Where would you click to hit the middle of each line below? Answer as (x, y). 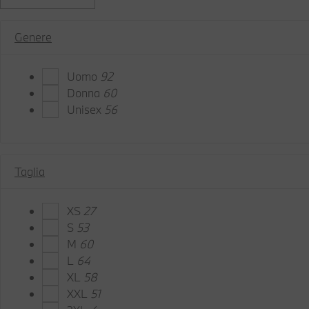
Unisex (86, 109)
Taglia (30, 171)
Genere (33, 37)
